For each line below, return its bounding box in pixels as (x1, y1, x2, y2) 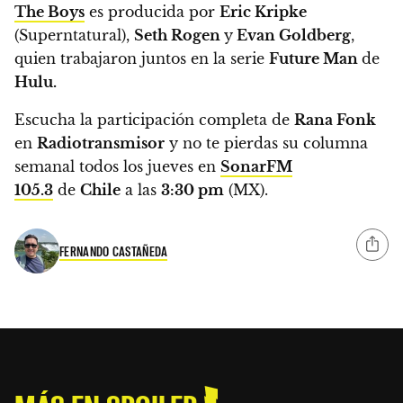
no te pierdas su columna (183, 133, 368, 152)
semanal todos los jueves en (14, 157, 220, 175)
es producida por (85, 2, 219, 21)
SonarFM (220, 157, 292, 175)
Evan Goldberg (233, 25, 351, 44)
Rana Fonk (294, 110, 376, 129)
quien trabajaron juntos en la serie (14, 49, 269, 67)
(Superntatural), (14, 25, 134, 44)
